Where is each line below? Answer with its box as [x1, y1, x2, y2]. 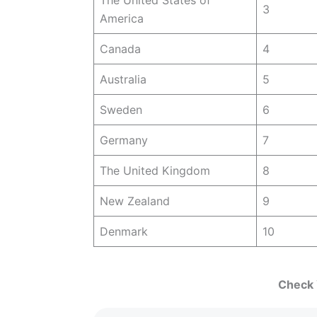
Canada [99, 41, 141, 56]
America [99, 11, 144, 25]
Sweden [99, 102, 142, 117]
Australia [99, 71, 146, 86]
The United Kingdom [99, 163, 210, 178]
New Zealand [99, 193, 170, 208]
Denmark [99, 224, 148, 238]
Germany [99, 132, 148, 147]
